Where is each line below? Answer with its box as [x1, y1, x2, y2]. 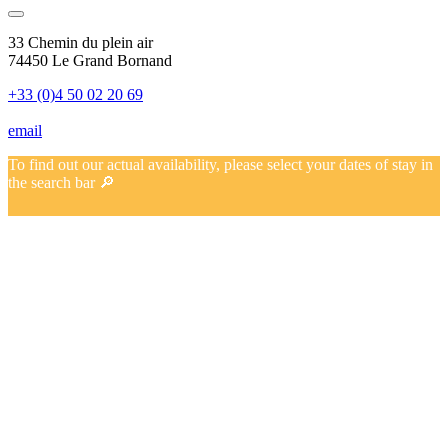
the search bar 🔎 [8, 174, 115, 192]
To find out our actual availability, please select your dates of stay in [8, 156, 433, 174]
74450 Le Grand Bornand [8, 52, 172, 70]
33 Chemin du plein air [8, 34, 153, 52]
